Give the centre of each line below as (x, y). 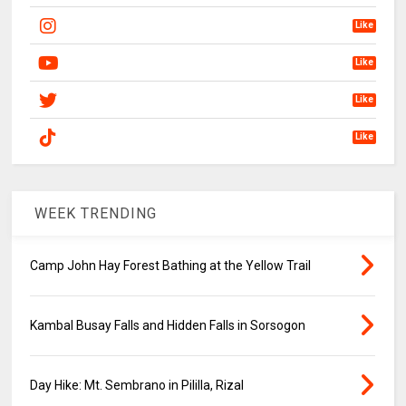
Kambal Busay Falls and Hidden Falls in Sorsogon (168, 326)
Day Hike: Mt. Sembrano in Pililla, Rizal (137, 386)
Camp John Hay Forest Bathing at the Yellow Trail (171, 266)
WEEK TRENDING (94, 214)
